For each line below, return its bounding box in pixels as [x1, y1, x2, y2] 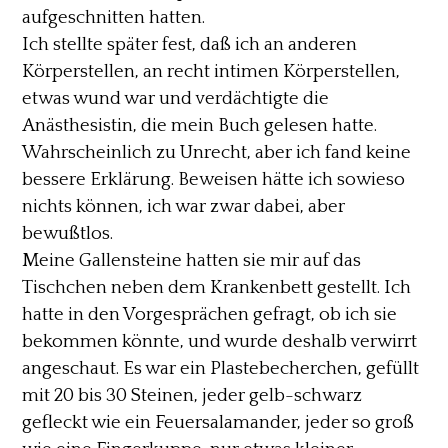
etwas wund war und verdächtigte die [22, 87, 330, 109]
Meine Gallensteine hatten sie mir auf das [22, 249, 362, 271]
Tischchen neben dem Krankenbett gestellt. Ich [22, 276, 412, 298]
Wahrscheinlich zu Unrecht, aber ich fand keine [22, 141, 412, 163]
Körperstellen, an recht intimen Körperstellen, [22, 60, 401, 82]
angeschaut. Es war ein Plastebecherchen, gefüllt [22, 357, 420, 379]
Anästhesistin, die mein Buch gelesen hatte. [22, 114, 378, 136]
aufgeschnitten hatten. [22, 6, 206, 28]
